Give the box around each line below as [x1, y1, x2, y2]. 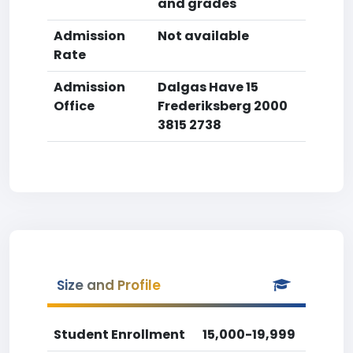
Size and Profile [57, 276, 161, 295]
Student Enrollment [54, 325, 185, 344]
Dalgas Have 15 [158, 78, 258, 96]
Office [54, 97, 95, 115]
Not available [158, 27, 249, 45]
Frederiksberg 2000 [158, 97, 288, 115]
